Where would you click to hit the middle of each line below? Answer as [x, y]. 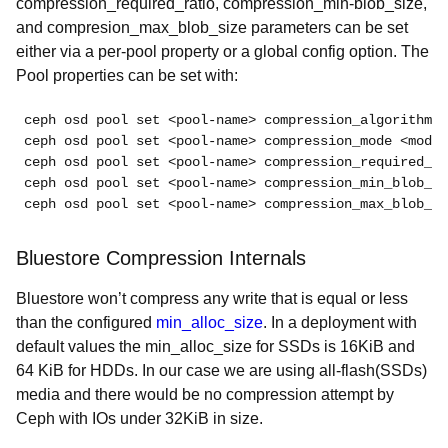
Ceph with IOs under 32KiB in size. [139, 418]
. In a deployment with [340, 322]
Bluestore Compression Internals [161, 258]
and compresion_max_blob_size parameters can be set [212, 27]
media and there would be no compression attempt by [205, 394]
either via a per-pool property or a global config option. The [222, 51]
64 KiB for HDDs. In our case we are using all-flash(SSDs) [221, 370]
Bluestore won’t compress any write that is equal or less [212, 298]
